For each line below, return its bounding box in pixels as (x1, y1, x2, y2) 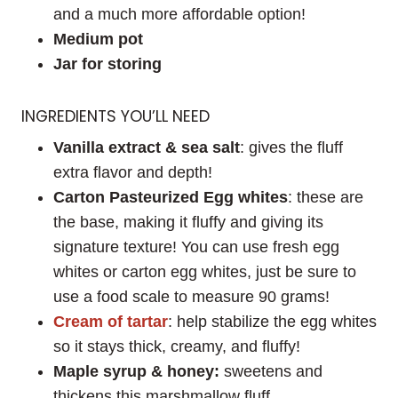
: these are (288, 188, 363, 207)
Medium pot (53, 29, 143, 48)
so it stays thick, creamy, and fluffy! (53, 338, 300, 356)
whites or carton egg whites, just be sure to (53, 263, 356, 282)
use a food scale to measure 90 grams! (53, 288, 330, 306)
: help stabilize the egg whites (168, 313, 377, 331)
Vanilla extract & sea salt (53, 139, 240, 157)
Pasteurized (109, 188, 199, 207)
